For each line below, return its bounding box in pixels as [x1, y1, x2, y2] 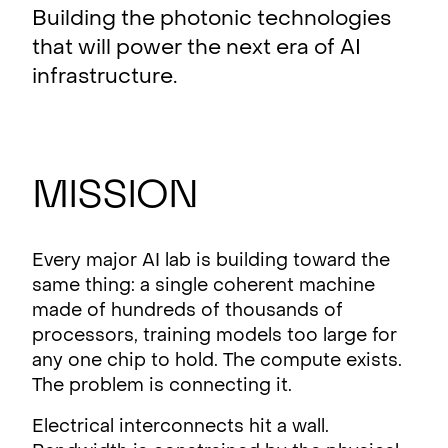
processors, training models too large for [32, 328, 397, 345]
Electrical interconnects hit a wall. [32, 419, 329, 436]
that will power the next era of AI [32, 39, 361, 59]
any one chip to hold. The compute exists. [32, 353, 402, 370]
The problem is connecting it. [32, 378, 292, 395]
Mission [32, 176, 199, 215]
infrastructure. [32, 68, 177, 88]
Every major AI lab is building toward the [32, 253, 390, 270]
